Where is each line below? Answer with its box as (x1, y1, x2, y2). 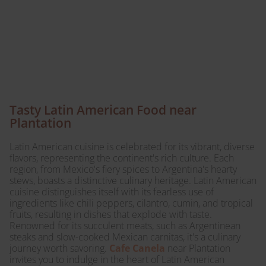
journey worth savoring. (9, 242, 109, 255)
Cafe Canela (109, 242, 165, 255)
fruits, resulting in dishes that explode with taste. (9, 208, 212, 221)
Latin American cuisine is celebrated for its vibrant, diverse (9, 140, 255, 153)
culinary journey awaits (9, 9, 239, 40)
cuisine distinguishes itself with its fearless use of (9, 185, 214, 198)
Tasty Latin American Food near (9, 102, 197, 118)
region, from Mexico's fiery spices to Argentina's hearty (9, 163, 237, 176)
